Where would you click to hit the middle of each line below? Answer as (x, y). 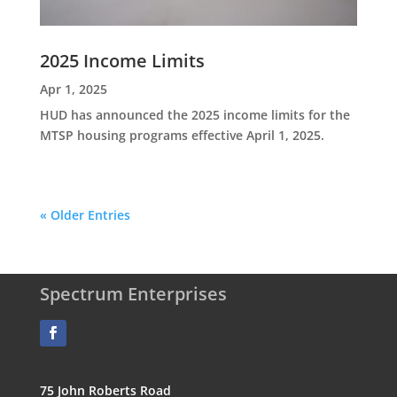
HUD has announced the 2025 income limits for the (195, 115)
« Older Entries (85, 215)
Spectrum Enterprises (133, 293)
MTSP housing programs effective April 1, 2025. (182, 136)
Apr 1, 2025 (73, 90)
